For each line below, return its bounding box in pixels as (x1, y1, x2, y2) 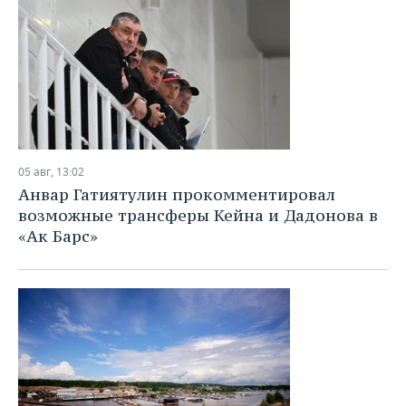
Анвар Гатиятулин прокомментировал (18, 184, 335, 205)
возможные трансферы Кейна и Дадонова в (18, 205, 378, 226)
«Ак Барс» (18, 226, 98, 246)
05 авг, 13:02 (18, 164, 84, 179)
